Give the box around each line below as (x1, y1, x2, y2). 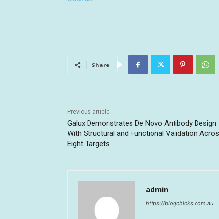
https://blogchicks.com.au (146, 200, 213, 207)
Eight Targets (67, 139, 109, 149)
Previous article (67, 109, 109, 116)
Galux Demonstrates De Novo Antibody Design (67, 119, 216, 128)
